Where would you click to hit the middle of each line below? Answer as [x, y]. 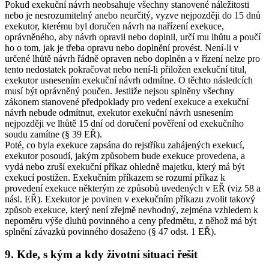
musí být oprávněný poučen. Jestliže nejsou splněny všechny [119, 91]
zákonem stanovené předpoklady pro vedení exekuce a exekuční [127, 101]
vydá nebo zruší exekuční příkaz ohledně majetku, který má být [125, 166]
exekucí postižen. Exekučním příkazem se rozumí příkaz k [115, 177]
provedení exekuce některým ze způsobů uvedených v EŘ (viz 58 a [133, 188]
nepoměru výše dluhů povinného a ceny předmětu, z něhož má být [131, 220]
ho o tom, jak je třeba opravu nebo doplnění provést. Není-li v [122, 47]
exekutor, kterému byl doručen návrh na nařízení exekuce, [114, 26]
